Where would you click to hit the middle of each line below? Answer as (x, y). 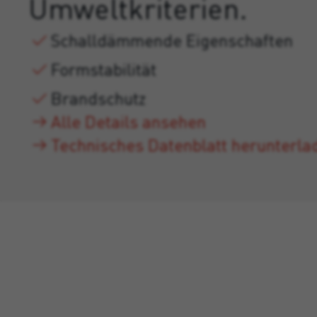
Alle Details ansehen (128, 121)
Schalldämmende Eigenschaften (172, 40)
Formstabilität (104, 69)
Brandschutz (98, 98)
